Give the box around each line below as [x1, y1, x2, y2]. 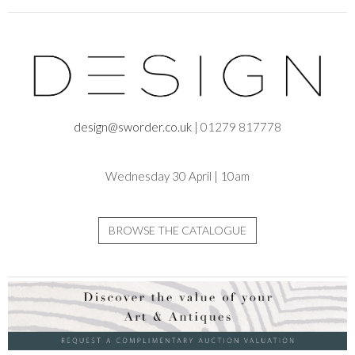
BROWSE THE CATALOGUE [109, 223, 246, 238]
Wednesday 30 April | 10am [105, 169, 250, 184]
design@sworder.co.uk [74, 120, 192, 135]
